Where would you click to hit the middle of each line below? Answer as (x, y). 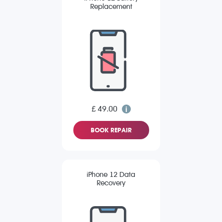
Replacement (111, 7)
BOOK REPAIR (111, 130)
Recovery (111, 183)
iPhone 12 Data (111, 175)
